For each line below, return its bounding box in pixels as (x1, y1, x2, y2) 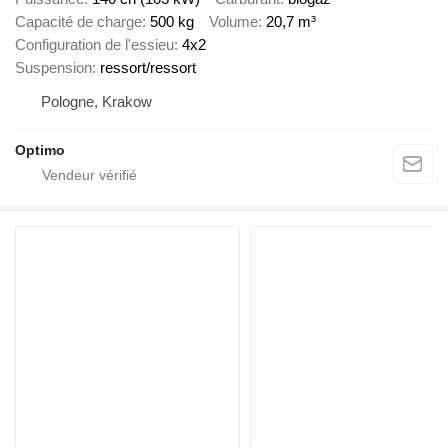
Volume (209, 13, 258, 31)
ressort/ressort (100, 59, 196, 77)
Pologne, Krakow (41, 93, 152, 111)
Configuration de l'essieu (15, 36, 174, 54)
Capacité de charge (15, 13, 142, 31)
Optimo (15, 142, 65, 159)
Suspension (15, 59, 92, 77)
